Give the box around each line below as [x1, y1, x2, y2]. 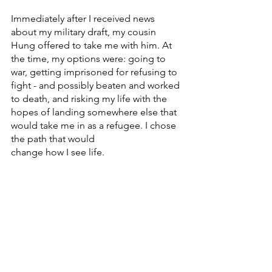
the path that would [11, 133, 95, 145]
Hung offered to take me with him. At [11, 39, 174, 52]
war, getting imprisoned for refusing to [11, 66, 180, 78]
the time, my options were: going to [11, 53, 168, 65]
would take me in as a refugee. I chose [11, 120, 178, 132]
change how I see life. [11, 146, 104, 158]
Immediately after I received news [11, 13, 157, 25]
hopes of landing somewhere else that [11, 106, 179, 118]
